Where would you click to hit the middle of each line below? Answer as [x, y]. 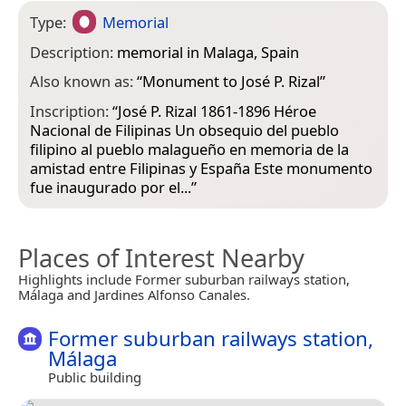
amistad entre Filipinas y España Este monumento [201, 168]
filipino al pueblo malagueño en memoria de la [189, 149]
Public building [95, 377]
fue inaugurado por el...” [113, 187]
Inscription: [71, 111]
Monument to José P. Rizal [231, 82]
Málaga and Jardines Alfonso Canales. [134, 294]
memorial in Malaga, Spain [208, 52]
